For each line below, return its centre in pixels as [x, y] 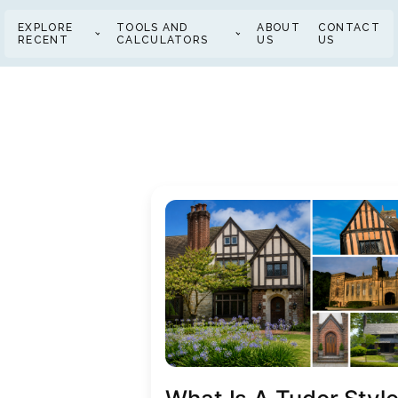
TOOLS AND [152, 27]
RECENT [43, 40]
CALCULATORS [163, 40]
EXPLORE [46, 27]
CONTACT [349, 27]
